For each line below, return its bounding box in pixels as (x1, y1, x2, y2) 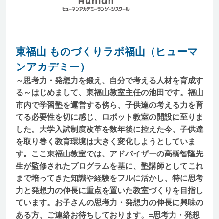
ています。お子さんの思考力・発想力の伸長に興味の (16, 198, 203, 207)
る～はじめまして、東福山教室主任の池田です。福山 (16, 88, 203, 97)
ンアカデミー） (16, 61, 90, 72)
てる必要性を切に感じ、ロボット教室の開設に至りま (16, 113, 203, 121)
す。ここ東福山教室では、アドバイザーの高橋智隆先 (16, 150, 203, 158)
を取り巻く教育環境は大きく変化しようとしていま (16, 137, 196, 146)
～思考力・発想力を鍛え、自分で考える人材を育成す (16, 76, 203, 85)
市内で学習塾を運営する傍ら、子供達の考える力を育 (16, 101, 203, 109)
